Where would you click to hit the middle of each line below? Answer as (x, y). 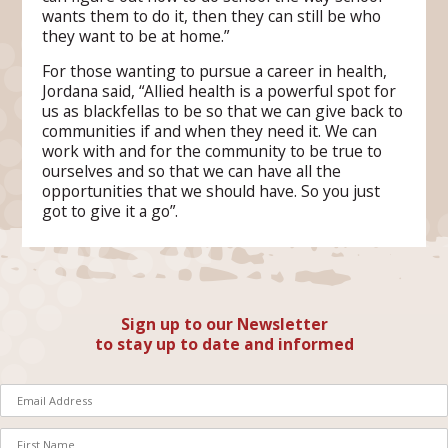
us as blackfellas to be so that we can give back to (223, 111)
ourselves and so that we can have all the (192, 171)
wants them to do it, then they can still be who (212, 15)
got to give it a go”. (110, 211)
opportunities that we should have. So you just (211, 191)
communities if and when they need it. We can (210, 131)
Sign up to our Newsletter (224, 324)
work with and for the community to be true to (212, 151)
